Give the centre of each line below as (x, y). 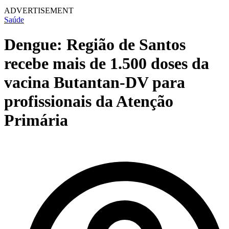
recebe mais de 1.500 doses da (107, 64)
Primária (36, 120)
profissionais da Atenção (89, 101)
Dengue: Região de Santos (95, 45)
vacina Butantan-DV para (95, 83)
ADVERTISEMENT (39, 10)
